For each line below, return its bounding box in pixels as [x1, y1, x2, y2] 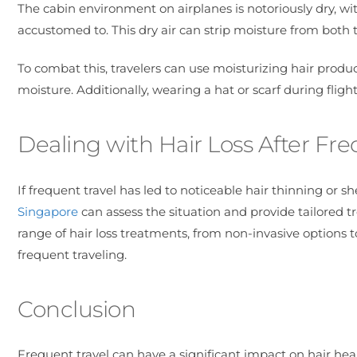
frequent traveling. [18, 246, 127, 262]
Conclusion [18, 295, 135, 323]
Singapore [18, 203, 78, 219]
